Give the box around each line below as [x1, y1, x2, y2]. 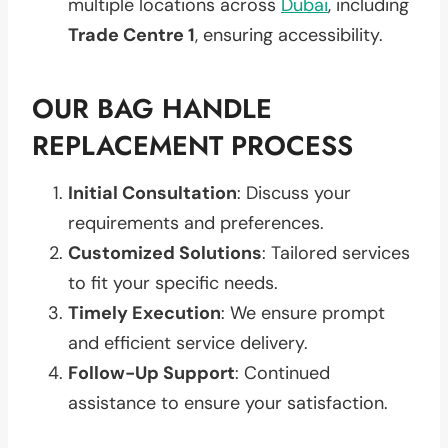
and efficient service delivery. [68, 330, 308, 355]
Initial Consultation [68, 180, 237, 205]
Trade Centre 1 [68, 22, 195, 47]
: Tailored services [262, 240, 410, 265]
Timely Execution [68, 300, 221, 325]
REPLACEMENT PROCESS [32, 126, 353, 165]
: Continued [235, 360, 330, 385]
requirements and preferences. [68, 210, 324, 235]
